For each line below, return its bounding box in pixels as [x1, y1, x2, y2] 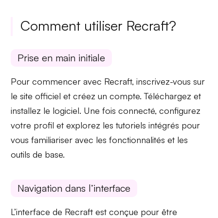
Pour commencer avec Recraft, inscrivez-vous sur [11, 76, 205, 87]
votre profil [11, 120, 54, 131]
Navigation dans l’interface [18, 182, 131, 194]
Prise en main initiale [18, 52, 106, 64]
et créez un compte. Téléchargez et [61, 91, 201, 102]
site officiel [20, 91, 61, 102]
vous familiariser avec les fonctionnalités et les [11, 134, 188, 145]
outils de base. [11, 149, 65, 160]
